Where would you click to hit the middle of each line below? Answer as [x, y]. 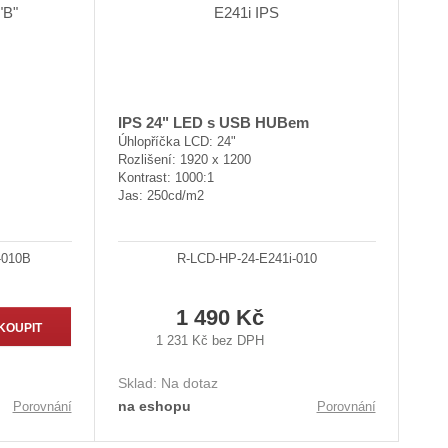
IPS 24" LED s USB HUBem [213, 123]
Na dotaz [189, 382]
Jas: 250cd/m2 [160, 196]
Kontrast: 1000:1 [165, 178]
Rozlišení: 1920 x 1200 [184, 160]
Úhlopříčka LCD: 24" [176, 142]
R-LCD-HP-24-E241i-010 [246, 259]
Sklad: [139, 382]
